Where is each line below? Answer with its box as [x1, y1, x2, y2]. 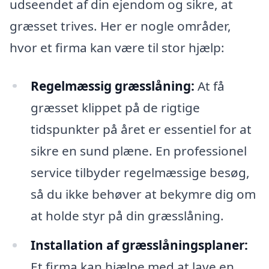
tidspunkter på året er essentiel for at [30, 120, 252, 138]
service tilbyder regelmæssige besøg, [30, 163, 250, 181]
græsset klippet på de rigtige [30, 98, 200, 116]
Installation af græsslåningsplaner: [30, 237, 248, 254]
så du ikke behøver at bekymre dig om [30, 185, 256, 202]
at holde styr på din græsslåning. [30, 207, 224, 224]
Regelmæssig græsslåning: [30, 77, 195, 94]
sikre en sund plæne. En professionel [30, 142, 247, 159]
